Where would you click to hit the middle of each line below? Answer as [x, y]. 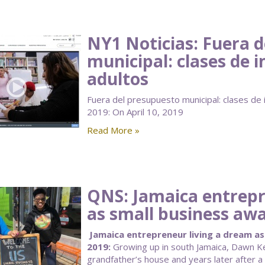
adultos [117, 79]
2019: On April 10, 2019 [135, 112]
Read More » [113, 130]
